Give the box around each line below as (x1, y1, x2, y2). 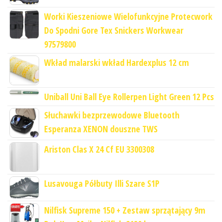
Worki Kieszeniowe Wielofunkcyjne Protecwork (44, 10, 213, 22)
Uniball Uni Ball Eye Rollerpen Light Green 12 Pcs (44, 90, 214, 103)
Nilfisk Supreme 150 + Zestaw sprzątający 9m (44, 204, 205, 217)
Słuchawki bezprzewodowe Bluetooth (44, 109, 179, 121)
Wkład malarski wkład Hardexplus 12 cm (44, 56, 189, 68)
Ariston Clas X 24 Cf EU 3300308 (44, 143, 154, 155)
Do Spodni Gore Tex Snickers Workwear (44, 24, 183, 36)
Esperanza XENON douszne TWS (44, 122, 158, 135)
